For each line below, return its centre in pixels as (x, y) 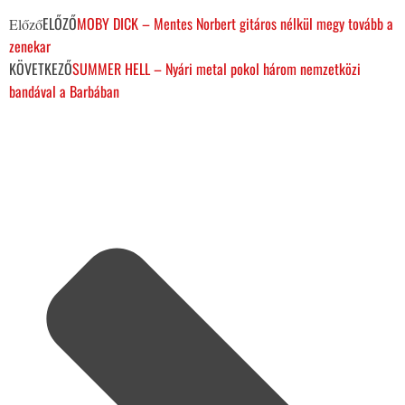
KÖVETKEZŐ (41, 69)
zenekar (30, 47)
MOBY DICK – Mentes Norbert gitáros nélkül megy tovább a (235, 24)
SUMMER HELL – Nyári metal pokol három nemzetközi (217, 69)
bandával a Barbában (64, 92)
